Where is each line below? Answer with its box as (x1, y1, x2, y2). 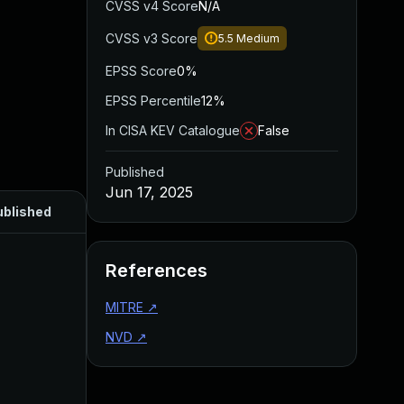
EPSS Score (106, 63, 177, 78)
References (106, 260, 207, 281)
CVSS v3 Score (106, 31, 197, 46)
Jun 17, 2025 (106, 183, 193, 201)
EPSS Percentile (106, 93, 201, 108)
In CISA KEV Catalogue (106, 123, 240, 138)
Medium (236, 32, 280, 45)
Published (106, 164, 164, 179)
